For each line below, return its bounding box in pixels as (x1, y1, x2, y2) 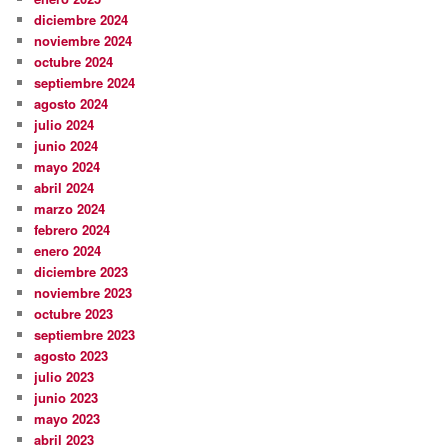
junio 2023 (34, 387, 99, 407)
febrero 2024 (34, 219, 111, 239)
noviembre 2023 (34, 282, 133, 302)
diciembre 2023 (34, 261, 129, 281)
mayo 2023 (34, 408, 101, 428)
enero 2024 (34, 240, 102, 260)
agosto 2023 (34, 345, 109, 365)
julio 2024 (34, 114, 95, 134)
